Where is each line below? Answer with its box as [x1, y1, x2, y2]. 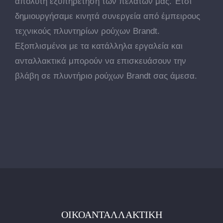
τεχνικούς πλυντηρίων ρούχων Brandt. [15, 26, 160, 36]
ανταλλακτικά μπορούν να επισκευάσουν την [15, 56, 186, 66]
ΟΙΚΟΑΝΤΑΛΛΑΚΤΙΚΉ [61, 209, 162, 221]
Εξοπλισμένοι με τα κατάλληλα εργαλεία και [15, 41, 183, 51]
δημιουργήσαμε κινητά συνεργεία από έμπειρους [15, 11, 200, 21]
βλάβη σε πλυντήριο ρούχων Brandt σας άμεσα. [15, 71, 197, 81]
